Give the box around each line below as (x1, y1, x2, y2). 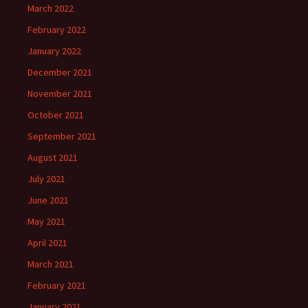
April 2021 (27, 236, 67, 250)
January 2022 (27, 45, 81, 58)
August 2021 (27, 151, 78, 164)
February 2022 (27, 23, 86, 36)
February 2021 (27, 279, 86, 292)
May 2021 (27, 215, 65, 228)
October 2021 (27, 109, 84, 122)
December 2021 (27, 66, 92, 79)
